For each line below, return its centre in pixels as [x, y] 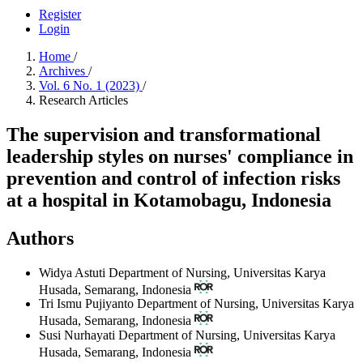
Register [60, 14]
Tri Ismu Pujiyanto [88, 304]
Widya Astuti [74, 272]
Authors [40, 238]
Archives [64, 71]
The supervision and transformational [164, 134]
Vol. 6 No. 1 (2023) [91, 85]
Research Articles [83, 100]
